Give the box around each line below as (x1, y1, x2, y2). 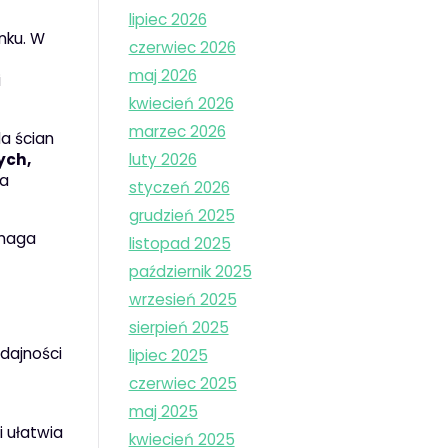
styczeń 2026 (128, 177, 230, 199)
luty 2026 (128, 149, 197, 171)
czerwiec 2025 (128, 373, 237, 395)
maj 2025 (128, 401, 198, 423)
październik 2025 (128, 261, 252, 283)
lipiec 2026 (128, 9, 207, 31)
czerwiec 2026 (128, 37, 236, 59)
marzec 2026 (128, 121, 226, 143)
